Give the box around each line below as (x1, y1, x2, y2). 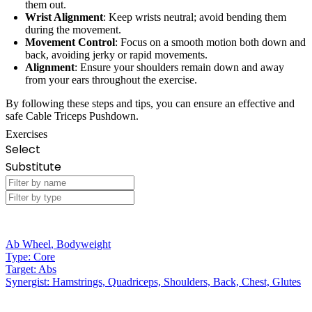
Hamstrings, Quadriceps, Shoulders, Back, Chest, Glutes (52, 275, 301, 288)
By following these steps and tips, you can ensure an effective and (6, 97, 295, 109)
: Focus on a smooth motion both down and (115, 36, 306, 48)
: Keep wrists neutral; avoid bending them (103, 10, 286, 23)
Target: (6, 263, 38, 275)
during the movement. (25, 23, 121, 36)
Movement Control (25, 36, 115, 48)
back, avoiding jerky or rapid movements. (25, 48, 208, 61)
